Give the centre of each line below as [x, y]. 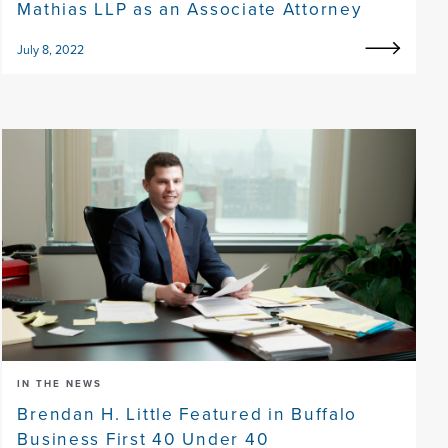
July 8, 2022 [51, 49]
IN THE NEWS [60, 384]
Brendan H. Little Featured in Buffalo [187, 414]
